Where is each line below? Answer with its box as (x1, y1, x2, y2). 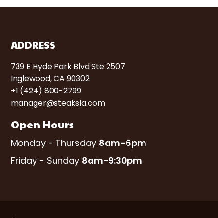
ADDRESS (11, 38, 55, 52)
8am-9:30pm (82, 154, 142, 167)
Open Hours (11, 117, 74, 132)
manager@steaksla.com (11, 97, 105, 109)
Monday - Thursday (11, 137, 99, 149)
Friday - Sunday (11, 154, 82, 167)
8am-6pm (99, 137, 146, 149)
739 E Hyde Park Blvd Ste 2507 (11, 61, 125, 73)
